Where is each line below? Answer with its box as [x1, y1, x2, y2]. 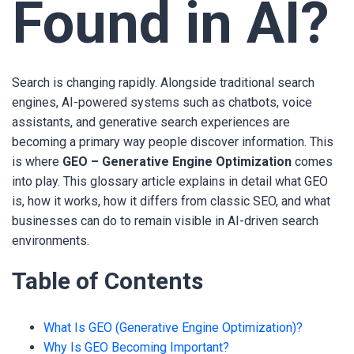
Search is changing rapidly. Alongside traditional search [12, 75, 314, 90]
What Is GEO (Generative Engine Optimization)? [43, 320, 303, 335]
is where [12, 154, 62, 169]
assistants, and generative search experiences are [12, 115, 290, 130]
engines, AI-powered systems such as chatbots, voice [12, 95, 312, 110]
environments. [12, 233, 89, 248]
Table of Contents [12, 267, 203, 295]
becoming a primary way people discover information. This [12, 134, 333, 149]
